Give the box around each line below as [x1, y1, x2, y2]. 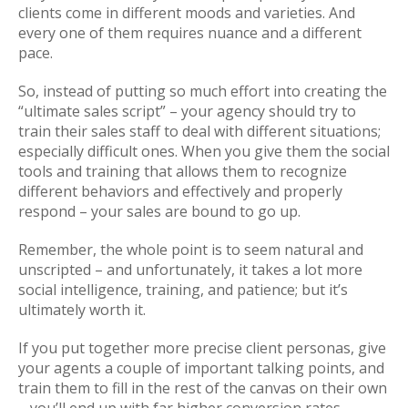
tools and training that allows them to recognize [18, 160, 347, 181]
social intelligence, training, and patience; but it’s [18, 279, 348, 300]
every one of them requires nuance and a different [18, 22, 362, 43]
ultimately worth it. [18, 299, 146, 320]
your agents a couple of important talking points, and [18, 357, 384, 378]
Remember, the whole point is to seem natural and [18, 239, 363, 260]
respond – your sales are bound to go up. [18, 200, 301, 221]
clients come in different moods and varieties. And [18, 2, 355, 23]
